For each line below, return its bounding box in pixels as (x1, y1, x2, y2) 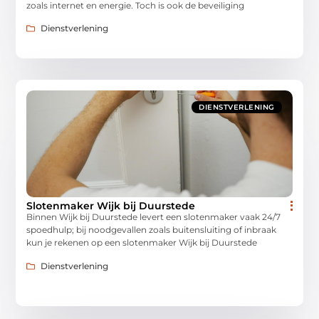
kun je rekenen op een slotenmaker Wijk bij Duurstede (26, 237, 258, 249)
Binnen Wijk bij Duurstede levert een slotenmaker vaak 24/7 (26, 211, 281, 223)
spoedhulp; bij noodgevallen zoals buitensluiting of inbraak (26, 224, 277, 236)
